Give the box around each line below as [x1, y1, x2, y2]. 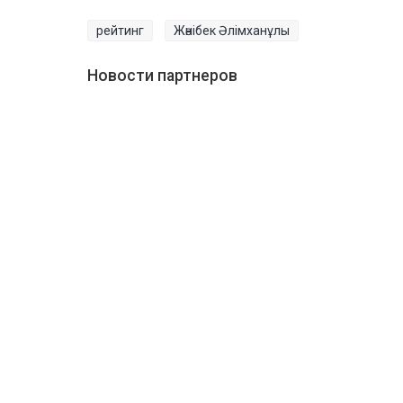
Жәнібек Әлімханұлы [174, 22, 290, 38]
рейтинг [96, 22, 144, 38]
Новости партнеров [87, 66, 237, 85]
